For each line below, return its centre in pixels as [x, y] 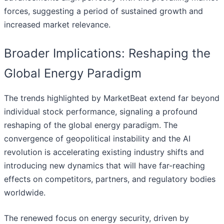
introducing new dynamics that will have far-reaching [104, 166]
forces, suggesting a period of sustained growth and [103, 11]
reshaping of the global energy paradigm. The [91, 125]
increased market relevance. [57, 25]
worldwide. [25, 193]
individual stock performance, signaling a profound [101, 112]
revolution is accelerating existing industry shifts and [104, 152]
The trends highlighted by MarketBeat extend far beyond [112, 98]
